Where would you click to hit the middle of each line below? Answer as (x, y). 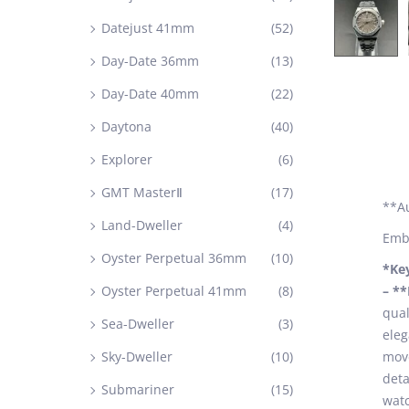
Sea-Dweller (138, 324)
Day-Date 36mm (150, 61)
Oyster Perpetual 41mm (174, 291)
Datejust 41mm (148, 28)
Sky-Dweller (137, 357)
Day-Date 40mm (150, 94)
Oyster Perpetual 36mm (174, 258)
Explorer (127, 159)
